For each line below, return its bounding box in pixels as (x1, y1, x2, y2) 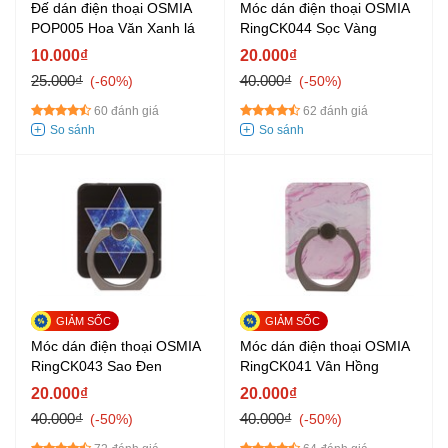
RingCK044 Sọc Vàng (239, 20, 377, 37)
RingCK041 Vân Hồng (239, 358, 379, 375)
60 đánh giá (94, 104, 159, 119)
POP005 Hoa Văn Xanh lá (31, 20, 195, 37)
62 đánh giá (302, 104, 368, 119)
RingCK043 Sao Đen (31, 358, 162, 375)
